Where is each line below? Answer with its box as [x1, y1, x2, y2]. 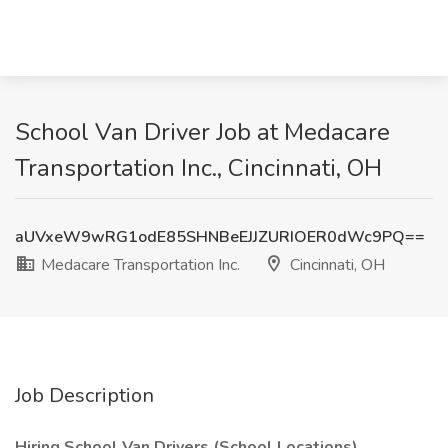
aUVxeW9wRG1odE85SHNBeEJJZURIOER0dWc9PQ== [15, 226, 425, 248]
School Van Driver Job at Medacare [15, 116, 390, 148]
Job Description [15, 382, 154, 409]
